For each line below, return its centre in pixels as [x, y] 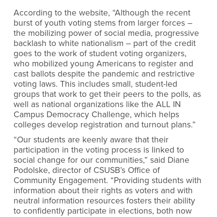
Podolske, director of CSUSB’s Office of [87, 170]
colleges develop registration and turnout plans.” [105, 124]
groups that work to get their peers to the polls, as [107, 94]
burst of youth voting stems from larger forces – [103, 23]
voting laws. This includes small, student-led [95, 84]
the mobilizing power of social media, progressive [106, 33]
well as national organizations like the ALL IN [97, 104]
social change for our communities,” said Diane [101, 160]
